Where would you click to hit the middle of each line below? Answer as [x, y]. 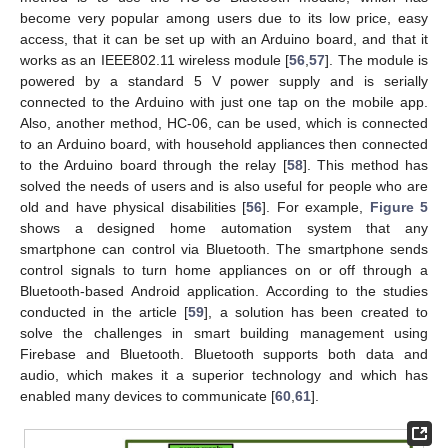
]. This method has [365, 165]
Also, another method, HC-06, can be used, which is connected [224, 123]
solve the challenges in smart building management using [224, 333]
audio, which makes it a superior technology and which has [224, 375]
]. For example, [316, 207]
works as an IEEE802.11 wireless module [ [155, 60]
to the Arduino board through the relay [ [153, 165]
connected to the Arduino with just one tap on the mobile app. [224, 102]
